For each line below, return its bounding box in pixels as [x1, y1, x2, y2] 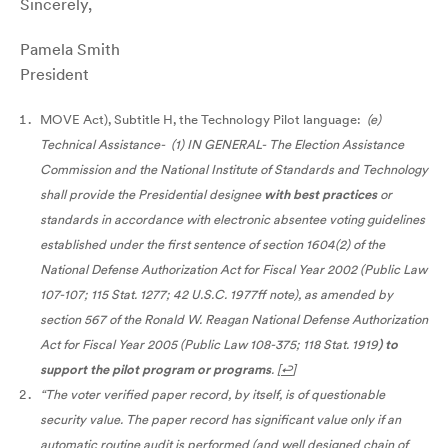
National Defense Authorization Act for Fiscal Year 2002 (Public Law [40, 260, 427, 278]
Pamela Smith [20, 38, 120, 59]
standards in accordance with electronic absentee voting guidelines [40, 210, 425, 228]
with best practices [264, 185, 377, 203]
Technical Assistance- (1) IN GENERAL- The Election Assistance [40, 135, 404, 153]
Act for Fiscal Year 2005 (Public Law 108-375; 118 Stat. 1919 [40, 335, 378, 353]
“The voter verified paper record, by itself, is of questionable [40, 385, 385, 403]
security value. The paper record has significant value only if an [40, 410, 401, 428]
